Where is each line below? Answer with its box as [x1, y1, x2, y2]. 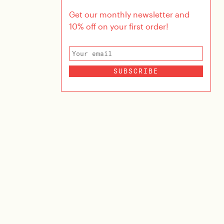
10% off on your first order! [69, 21, 168, 31]
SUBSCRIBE [113, 66, 158, 75]
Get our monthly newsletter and [69, 9, 189, 19]
